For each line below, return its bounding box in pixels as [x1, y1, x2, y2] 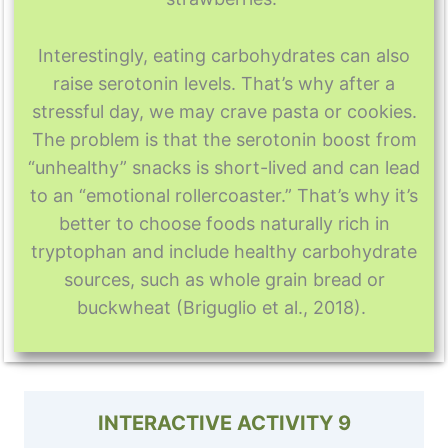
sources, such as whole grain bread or [63, 269, 385, 291]
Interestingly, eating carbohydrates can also [38, 45, 410, 67]
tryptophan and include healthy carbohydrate [31, 241, 417, 263]
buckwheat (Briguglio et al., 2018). [77, 297, 371, 319]
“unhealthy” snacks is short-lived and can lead [28, 157, 420, 179]
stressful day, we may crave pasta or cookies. [31, 101, 417, 123]
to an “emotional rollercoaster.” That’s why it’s [30, 185, 418, 207]
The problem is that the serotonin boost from [31, 129, 417, 151]
